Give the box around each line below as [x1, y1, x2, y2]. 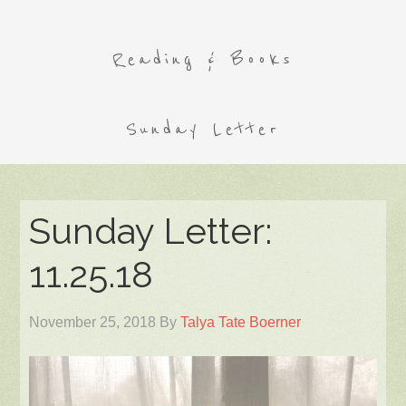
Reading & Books [112, 48, 294, 71]
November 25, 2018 [29, 314, 157, 330]
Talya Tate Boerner [180, 314, 302, 330]
